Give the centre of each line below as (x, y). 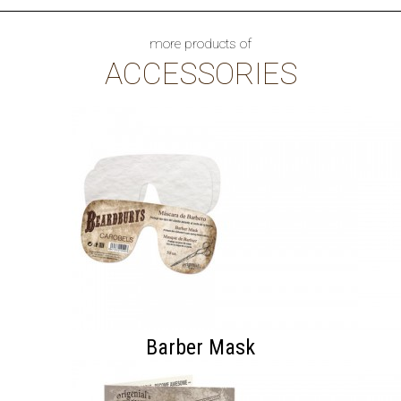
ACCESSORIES (200, 74)
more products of (200, 44)
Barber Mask (200, 347)
